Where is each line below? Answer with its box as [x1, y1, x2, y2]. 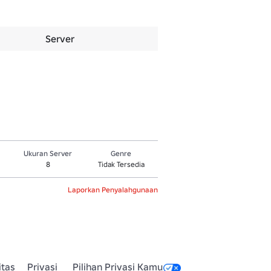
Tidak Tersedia [97, 160, 145, 169]
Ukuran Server [24, 149, 73, 158]
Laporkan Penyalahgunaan [68, 185, 158, 194]
